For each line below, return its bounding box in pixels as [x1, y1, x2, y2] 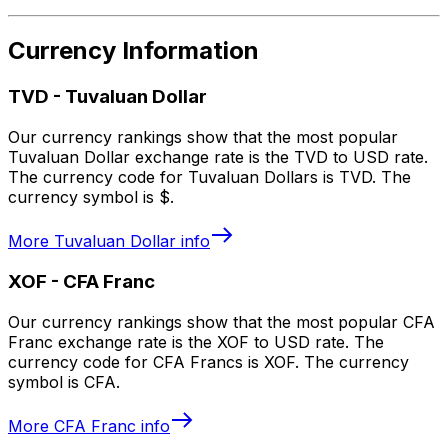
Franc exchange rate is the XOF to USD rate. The [8, 331, 384, 352]
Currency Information [8, 36, 259, 66]
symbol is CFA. [8, 371, 120, 392]
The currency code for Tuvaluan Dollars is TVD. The [8, 167, 411, 188]
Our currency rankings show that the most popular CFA [8, 311, 435, 332]
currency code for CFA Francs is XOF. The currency [8, 351, 409, 372]
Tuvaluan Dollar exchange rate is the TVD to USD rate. [8, 147, 428, 168]
